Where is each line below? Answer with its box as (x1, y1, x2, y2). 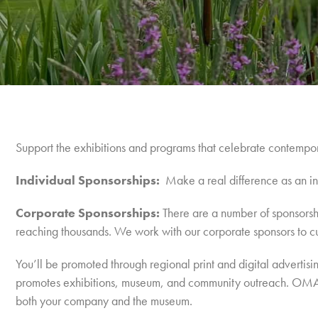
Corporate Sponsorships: (16, 204, 163, 221)
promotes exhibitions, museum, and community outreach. (16, 274, 289, 290)
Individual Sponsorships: (16, 172, 165, 188)
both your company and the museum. (16, 292, 192, 309)
